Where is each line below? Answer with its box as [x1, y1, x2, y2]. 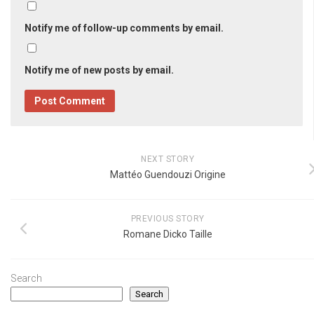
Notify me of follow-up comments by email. [25, 22, 224, 34]
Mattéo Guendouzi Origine [109, 169, 226, 181]
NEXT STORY [141, 154, 194, 165]
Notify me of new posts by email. [25, 64, 174, 76]
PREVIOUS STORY [130, 214, 205, 224]
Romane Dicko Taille [123, 228, 212, 240]
